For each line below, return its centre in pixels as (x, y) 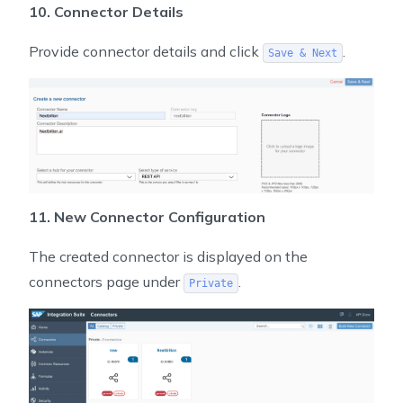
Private (210, 284)
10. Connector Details (106, 11)
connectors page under (106, 282)
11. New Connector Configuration (147, 217)
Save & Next (302, 53)
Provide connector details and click (146, 51)
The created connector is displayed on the (168, 257)
